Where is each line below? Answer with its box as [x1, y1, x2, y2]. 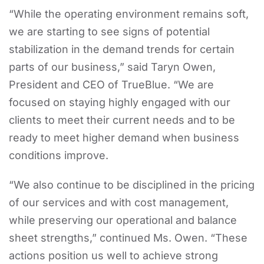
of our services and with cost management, [9, 196, 229, 209]
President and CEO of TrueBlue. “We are [9, 78, 214, 91]
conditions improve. [9, 148, 108, 161]
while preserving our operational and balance [9, 213, 237, 226]
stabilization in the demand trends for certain [9, 42, 235, 55]
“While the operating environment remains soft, [9, 7, 249, 20]
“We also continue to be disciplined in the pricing [9, 178, 255, 191]
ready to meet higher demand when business [9, 131, 239, 144]
